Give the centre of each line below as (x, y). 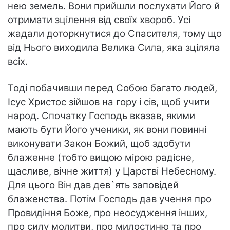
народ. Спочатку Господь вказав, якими (101, 116)
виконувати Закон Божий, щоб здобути (99, 144)
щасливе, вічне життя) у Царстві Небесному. (112, 171)
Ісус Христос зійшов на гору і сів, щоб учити (109, 102)
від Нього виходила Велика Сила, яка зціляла (114, 48)
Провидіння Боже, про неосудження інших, (108, 213)
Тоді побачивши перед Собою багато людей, (112, 88)
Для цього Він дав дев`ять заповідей (93, 185)
